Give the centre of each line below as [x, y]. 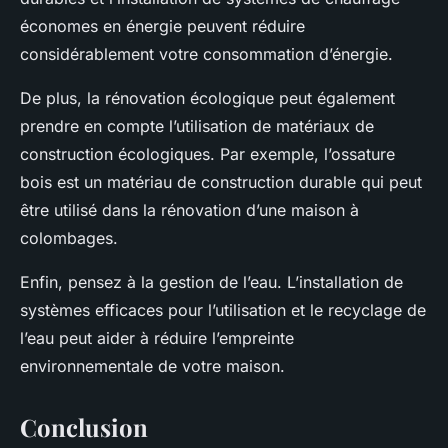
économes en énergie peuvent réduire [162, 26]
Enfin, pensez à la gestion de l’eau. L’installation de [211, 282]
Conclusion [84, 427]
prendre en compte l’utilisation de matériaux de [197, 126]
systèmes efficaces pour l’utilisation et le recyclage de [223, 310]
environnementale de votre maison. [152, 366]
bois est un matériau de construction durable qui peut [221, 182]
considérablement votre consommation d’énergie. [206, 54]
